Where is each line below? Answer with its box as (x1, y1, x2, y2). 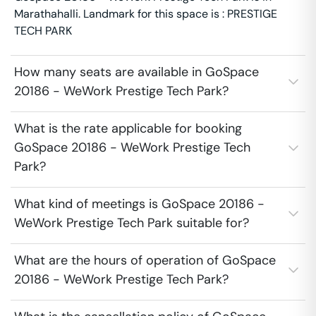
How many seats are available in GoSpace (14, 63, 259, 80)
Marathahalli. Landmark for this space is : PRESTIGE (14, 6, 277, 21)
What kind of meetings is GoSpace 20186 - (14, 195, 265, 212)
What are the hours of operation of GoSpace (14, 252, 276, 269)
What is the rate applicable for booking (14, 120, 242, 137)
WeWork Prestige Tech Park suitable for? (14, 214, 249, 231)
